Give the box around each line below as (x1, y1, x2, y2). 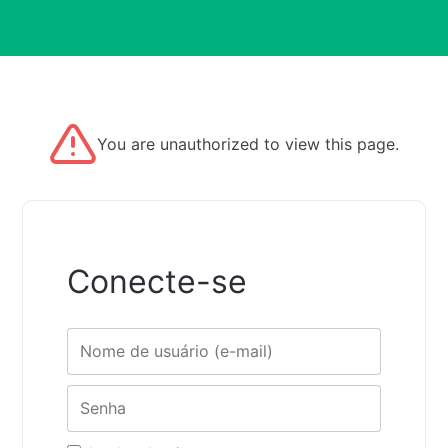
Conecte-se (67, 262, 248, 302)
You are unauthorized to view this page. (97, 134, 399, 154)
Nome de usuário (66, 328, 178, 346)
